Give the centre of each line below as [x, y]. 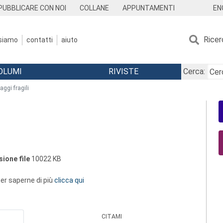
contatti [40, 40]
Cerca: [194, 71]
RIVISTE [123, 71]
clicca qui [69, 180]
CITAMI [112, 217]
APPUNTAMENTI [148, 8]
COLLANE [95, 8]
